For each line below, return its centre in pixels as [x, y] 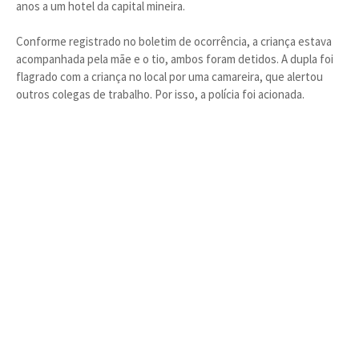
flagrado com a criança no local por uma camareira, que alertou [169, 77]
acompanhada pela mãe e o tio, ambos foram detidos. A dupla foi [175, 59]
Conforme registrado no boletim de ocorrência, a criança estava [174, 41]
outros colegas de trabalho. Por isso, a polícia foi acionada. [160, 94]
